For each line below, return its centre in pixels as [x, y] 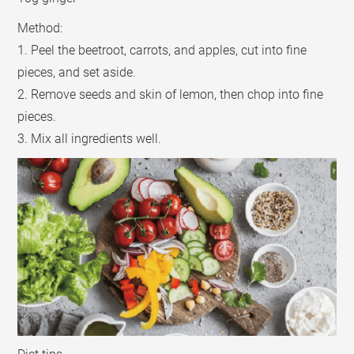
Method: [40, 28]
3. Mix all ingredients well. [90, 139]
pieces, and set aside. [77, 73]
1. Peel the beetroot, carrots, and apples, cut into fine [162, 51]
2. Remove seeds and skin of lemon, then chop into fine [171, 95]
